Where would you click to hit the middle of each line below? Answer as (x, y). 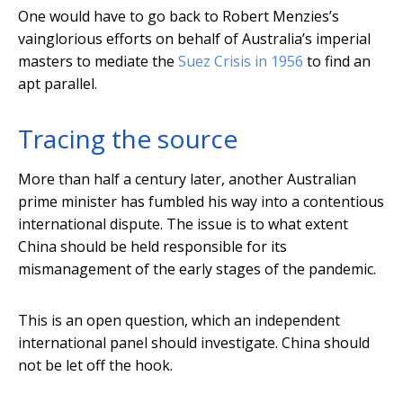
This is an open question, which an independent (179, 321)
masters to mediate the (98, 62)
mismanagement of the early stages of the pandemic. (197, 269)
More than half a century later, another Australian (187, 179)
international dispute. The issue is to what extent (183, 224)
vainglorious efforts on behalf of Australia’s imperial (194, 39)
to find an (337, 62)
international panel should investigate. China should (194, 343)
